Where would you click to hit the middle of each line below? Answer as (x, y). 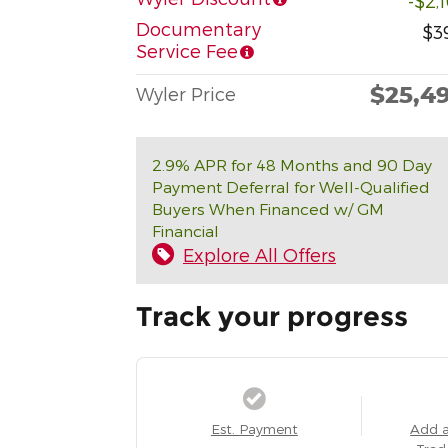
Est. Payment (254, 428)
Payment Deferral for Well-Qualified (291, 186)
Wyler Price (186, 93)
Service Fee (187, 50)
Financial (185, 230)
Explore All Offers (259, 254)
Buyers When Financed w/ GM (268, 208)
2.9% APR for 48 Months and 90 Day (292, 164)
